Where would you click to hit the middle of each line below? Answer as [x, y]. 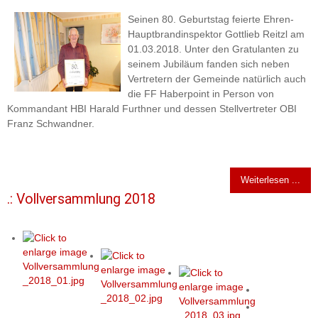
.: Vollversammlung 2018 [81, 199]
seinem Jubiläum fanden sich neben [209, 64]
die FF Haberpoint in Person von [201, 94]
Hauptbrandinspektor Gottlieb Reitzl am [216, 34]
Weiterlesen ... [270, 180]
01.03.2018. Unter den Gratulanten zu [213, 49]
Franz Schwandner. [51, 124]
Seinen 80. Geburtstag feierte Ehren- [211, 20]
